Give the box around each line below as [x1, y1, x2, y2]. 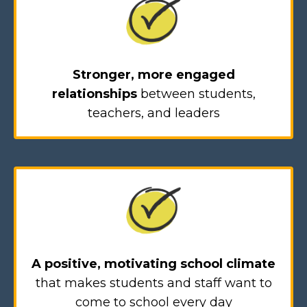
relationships [51, 86, 137, 102]
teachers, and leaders [87, 106, 220, 121]
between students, [136, 86, 256, 102]
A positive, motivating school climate [32, 256, 275, 272]
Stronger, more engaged [72, 67, 235, 83]
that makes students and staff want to [35, 275, 272, 291]
